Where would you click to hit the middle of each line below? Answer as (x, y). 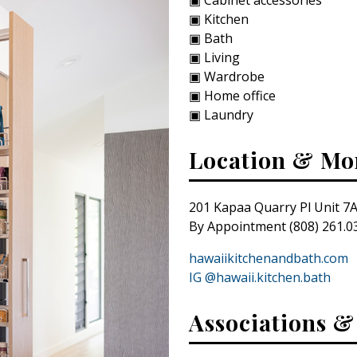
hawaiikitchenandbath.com (268, 258)
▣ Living (214, 57)
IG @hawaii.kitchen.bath (259, 277)
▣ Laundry (221, 114)
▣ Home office (232, 95)
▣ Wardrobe (226, 76)
